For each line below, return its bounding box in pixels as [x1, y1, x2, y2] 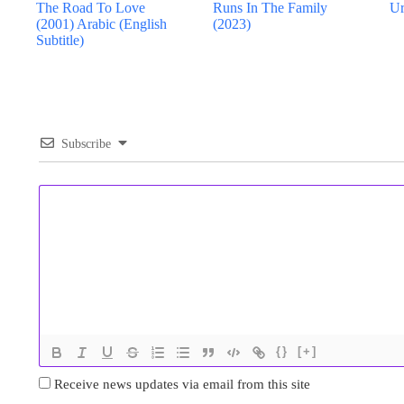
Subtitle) [36, 32, 84, 48]
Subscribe [61, 137, 112, 151]
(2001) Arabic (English [36, 15, 167, 32]
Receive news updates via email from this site [50, 377, 311, 392]
